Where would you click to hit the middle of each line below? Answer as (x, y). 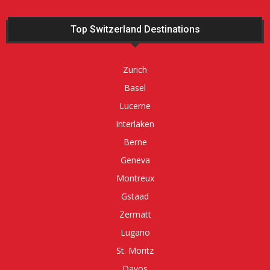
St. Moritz (135, 251)
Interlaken (135, 124)
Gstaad (135, 196)
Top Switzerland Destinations (135, 30)
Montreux (135, 178)
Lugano (135, 233)
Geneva (135, 160)
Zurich (135, 70)
